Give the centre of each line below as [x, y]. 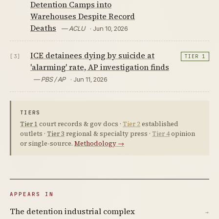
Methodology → [99, 144]
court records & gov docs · [80, 124]
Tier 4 [161, 134]
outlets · [33, 134]
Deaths [43, 28]
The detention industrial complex [72, 211]
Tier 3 [56, 134]
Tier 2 [131, 124]
